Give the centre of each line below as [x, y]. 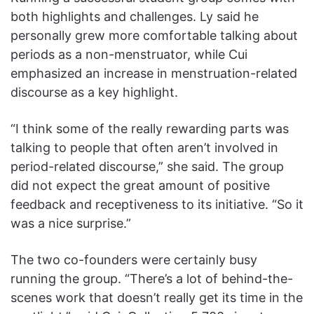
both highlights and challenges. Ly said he [135, 16]
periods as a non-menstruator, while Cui [129, 54]
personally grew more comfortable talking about [154, 35]
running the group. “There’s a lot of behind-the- [152, 278]
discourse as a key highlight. [96, 92]
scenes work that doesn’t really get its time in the [157, 297]
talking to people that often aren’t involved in [144, 147]
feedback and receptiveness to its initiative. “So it [157, 204]
